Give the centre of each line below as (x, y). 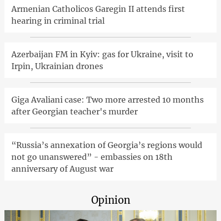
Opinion (110, 200)
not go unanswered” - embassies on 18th (92, 157)
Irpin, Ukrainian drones (57, 66)
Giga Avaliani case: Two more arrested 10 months (107, 99)
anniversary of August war (62, 168)
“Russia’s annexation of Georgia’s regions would (107, 145)
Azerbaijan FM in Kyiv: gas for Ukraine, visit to (102, 54)
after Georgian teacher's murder (74, 111)
